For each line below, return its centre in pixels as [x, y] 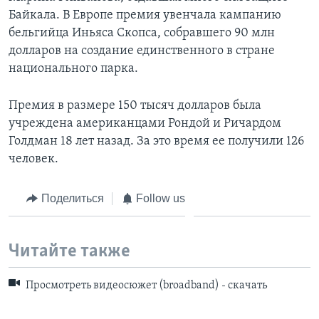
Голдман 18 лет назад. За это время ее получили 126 [156, 141]
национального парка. [73, 68]
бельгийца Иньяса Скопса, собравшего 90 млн [142, 33]
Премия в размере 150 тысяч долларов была [135, 105]
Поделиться [72, 198]
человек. [33, 159]
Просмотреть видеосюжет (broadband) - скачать [145, 286]
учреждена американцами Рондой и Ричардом [145, 123]
